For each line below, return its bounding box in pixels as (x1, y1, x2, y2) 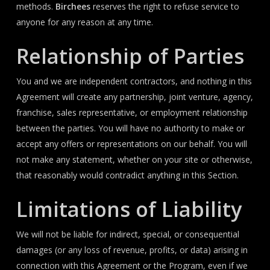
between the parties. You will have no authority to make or (16, 122, 245, 134)
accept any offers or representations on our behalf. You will (16, 138, 247, 149)
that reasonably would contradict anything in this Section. (16, 169, 239, 181)
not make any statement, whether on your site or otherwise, (16, 154, 253, 165)
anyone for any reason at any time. (16, 16, 153, 28)
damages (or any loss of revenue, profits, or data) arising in (16, 244, 248, 256)
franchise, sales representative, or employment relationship (16, 107, 248, 118)
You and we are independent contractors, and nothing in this (16, 75, 252, 87)
